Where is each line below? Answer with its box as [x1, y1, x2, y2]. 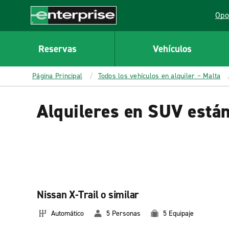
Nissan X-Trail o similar [37, 187, 139, 202]
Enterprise [31, 24, 68, 35]
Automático [51, 208, 84, 218]
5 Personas [106, 208, 141, 218]
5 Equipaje [163, 208, 194, 218]
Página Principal [32, 71, 82, 81]
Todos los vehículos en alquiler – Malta [98, 71, 221, 81]
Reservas [38, 42, 77, 55]
